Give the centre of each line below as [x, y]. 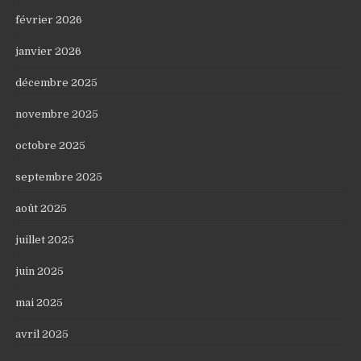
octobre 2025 [51, 146]
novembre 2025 [57, 114]
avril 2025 [42, 334]
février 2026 [49, 20]
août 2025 [41, 209]
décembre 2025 [57, 83]
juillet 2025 [45, 240]
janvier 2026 [49, 52]
